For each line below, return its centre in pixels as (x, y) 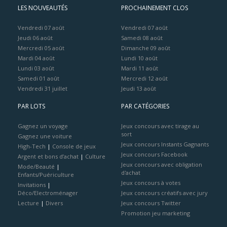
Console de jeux (74, 146)
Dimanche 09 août (146, 48)
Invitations (32, 185)
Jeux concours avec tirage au (160, 126)
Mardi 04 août (36, 58)
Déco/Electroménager (48, 193)
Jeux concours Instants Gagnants (165, 144)
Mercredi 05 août (41, 48)
